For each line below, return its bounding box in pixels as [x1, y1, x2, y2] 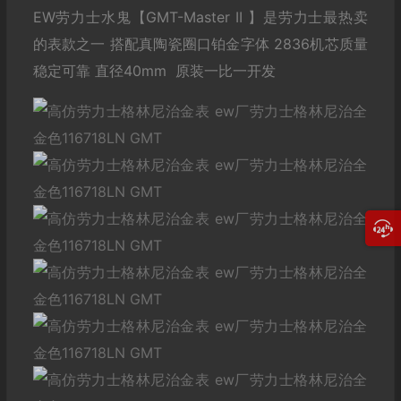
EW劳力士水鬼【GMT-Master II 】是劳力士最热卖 [32, 8, 368, 26]
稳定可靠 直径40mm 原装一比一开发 [32, 62, 276, 80]
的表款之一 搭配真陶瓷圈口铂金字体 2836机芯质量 [32, 35, 368, 53]
